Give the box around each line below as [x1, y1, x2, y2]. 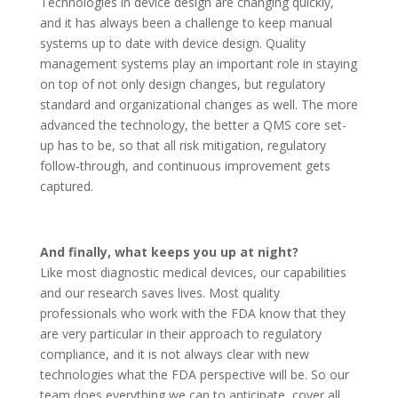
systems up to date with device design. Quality [39, 35, 306, 52]
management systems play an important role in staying [39, 55, 357, 72]
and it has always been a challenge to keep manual [39, 14, 332, 31]
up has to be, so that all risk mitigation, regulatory [39, 137, 326, 154]
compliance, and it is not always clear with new [39, 346, 309, 362]
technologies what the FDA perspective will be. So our [39, 366, 349, 383]
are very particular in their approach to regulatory [39, 325, 322, 342]
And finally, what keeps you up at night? [39, 243, 298, 260]
